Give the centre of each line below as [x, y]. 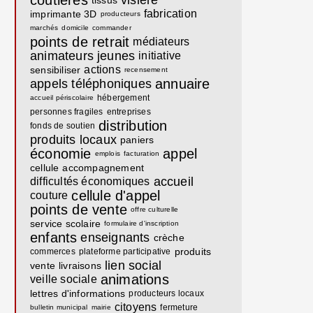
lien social [133, 265]
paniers [137, 140]
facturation [142, 153]
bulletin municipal [59, 307]
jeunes [116, 56]
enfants [54, 238]
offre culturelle [155, 209]
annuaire [183, 84]
